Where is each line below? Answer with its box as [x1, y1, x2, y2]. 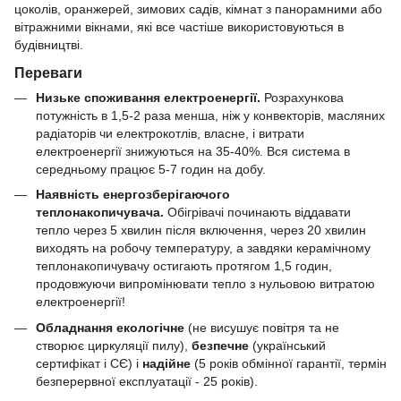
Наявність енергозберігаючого [36, 187, 230, 202]
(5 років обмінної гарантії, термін [194, 355, 387, 371]
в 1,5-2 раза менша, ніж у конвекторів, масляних [101, 107, 385, 123]
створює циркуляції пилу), [36, 337, 188, 353]
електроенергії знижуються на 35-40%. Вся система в [36, 143, 350, 158]
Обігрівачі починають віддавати [167, 205, 351, 220]
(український [249, 337, 326, 353]
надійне [142, 355, 194, 371]
